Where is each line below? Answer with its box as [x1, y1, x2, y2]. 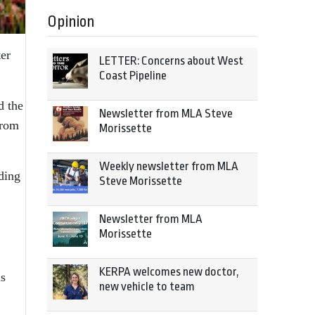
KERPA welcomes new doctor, [99, 265, 239, 278]
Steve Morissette [99, 174, 182, 188]
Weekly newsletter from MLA [99, 160, 238, 173]
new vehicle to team [99, 280, 195, 293]
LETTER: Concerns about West [99, 54, 243, 67]
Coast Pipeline [99, 69, 167, 82]
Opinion [47, 13, 95, 31]
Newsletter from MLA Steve [99, 107, 233, 120]
